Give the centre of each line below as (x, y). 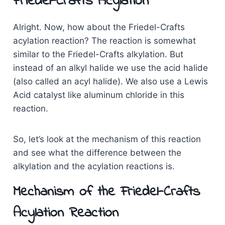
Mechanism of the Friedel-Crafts (106, 192)
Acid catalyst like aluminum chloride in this (98, 95)
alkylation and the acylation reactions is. (94, 166)
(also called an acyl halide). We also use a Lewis (110, 82)
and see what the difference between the (97, 153)
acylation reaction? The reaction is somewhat (104, 41)
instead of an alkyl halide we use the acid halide (110, 68)
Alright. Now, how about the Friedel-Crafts (99, 27)
